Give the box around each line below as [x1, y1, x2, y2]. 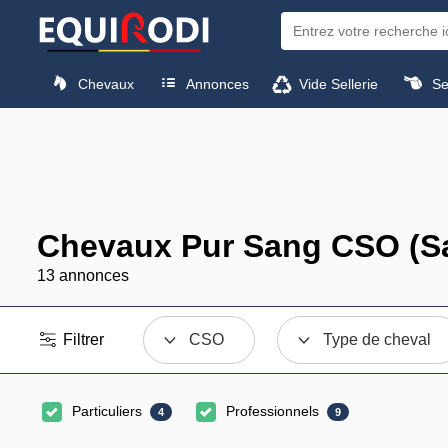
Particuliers [72, 403, 142, 419]
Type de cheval [323, 331, 432, 348]
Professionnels [226, 403, 319, 419]
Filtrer [59, 331, 105, 348]
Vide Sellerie [295, 75, 379, 92]
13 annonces [37, 267, 129, 284]
